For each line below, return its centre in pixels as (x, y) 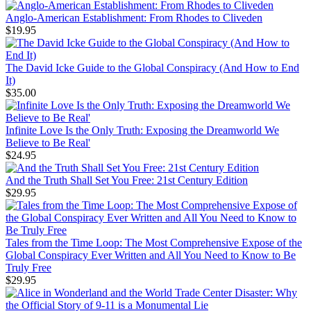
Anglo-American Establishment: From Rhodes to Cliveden (134, 18)
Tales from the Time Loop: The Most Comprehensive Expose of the (154, 243)
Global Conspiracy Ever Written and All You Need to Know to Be (151, 255)
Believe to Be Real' (48, 143)
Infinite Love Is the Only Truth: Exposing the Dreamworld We (142, 131)
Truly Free (28, 268)
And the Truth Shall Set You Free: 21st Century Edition (127, 180)
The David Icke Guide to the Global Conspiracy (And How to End (152, 68)
